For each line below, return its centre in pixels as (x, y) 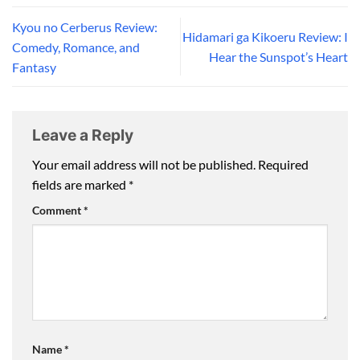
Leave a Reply (84, 135)
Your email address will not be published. (144, 165)
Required (283, 165)
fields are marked (80, 185)
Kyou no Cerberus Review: (85, 27)
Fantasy (34, 67)
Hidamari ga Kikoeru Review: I (265, 37)
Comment (58, 211)
